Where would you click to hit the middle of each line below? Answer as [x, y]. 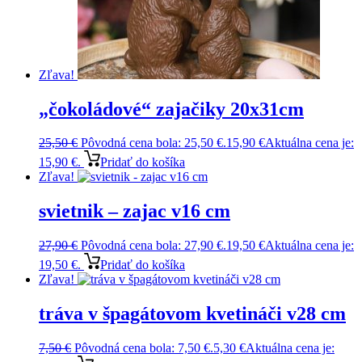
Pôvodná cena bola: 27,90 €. [154, 246]
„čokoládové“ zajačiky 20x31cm [171, 109]
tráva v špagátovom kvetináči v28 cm [192, 314]
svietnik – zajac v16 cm [135, 211]
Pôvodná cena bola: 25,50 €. [154, 143]
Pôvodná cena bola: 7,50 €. [144, 347]
